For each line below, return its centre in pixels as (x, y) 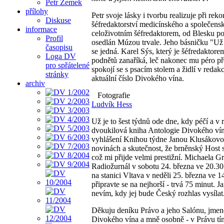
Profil (54, 38)
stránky (57, 74)
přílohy (37, 11)
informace (41, 29)
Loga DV (61, 56)
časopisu (59, 47)
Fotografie (113, 95)
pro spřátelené (67, 65)
